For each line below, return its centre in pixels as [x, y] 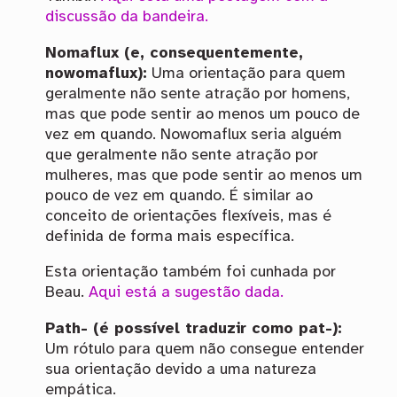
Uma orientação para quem [246, 73]
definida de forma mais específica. [169, 236]
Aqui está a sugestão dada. [186, 293]
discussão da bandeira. [126, 16]
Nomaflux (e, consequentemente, [174, 53]
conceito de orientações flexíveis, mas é [188, 216]
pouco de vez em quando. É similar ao [179, 195]
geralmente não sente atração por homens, [197, 93]
